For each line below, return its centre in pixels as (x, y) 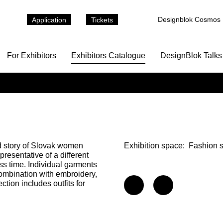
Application (49, 20)
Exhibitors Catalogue (108, 56)
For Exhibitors (32, 56)
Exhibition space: (155, 146)
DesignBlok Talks (191, 56)
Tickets (102, 20)
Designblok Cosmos (189, 19)
